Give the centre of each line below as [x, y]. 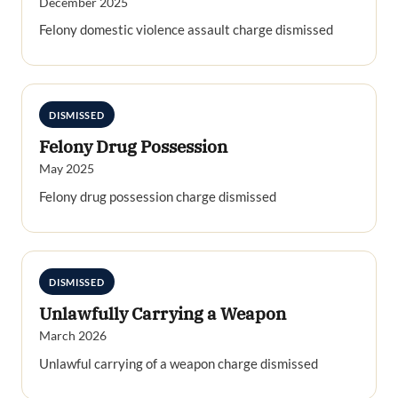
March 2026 [73, 336]
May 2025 [67, 169]
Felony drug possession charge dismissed [158, 197]
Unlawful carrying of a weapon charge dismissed [179, 364]
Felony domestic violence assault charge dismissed [187, 30]
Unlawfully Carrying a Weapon [163, 314]
